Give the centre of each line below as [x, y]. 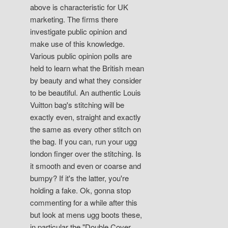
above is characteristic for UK [79, 7]
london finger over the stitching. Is [86, 154]
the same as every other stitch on [86, 129]
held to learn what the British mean [87, 68]
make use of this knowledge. [78, 44]
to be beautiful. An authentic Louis [86, 93]
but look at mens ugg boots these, [86, 215]
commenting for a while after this [84, 203]
